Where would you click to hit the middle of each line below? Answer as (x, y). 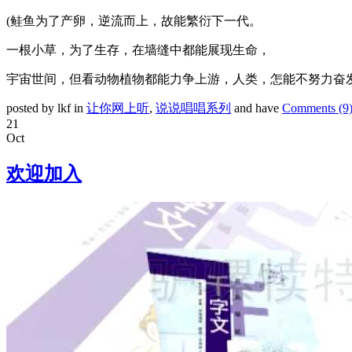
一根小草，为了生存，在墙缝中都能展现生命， (138, 50)
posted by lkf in (46, 108)
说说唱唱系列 (193, 108)
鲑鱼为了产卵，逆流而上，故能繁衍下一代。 (136, 21)
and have (257, 108)
